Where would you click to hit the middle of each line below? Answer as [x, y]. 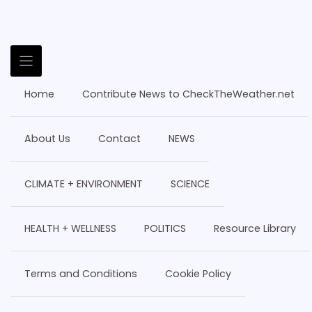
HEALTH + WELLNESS [70, 229]
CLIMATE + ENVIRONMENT [84, 184]
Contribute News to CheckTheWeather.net [188, 94]
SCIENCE [190, 184]
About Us [47, 139]
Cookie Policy [198, 273]
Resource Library [255, 229]
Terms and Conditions [81, 273]
